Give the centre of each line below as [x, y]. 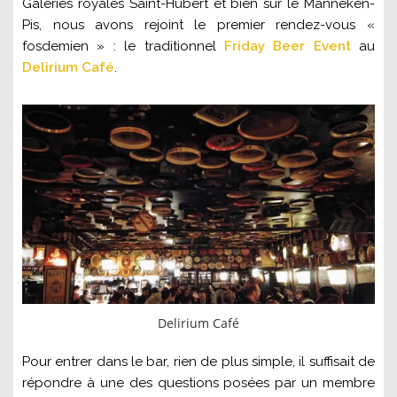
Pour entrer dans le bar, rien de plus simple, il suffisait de [198, 361]
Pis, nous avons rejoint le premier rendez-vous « [198, 24]
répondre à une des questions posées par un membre [198, 382]
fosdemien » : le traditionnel [123, 46]
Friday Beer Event [287, 46]
